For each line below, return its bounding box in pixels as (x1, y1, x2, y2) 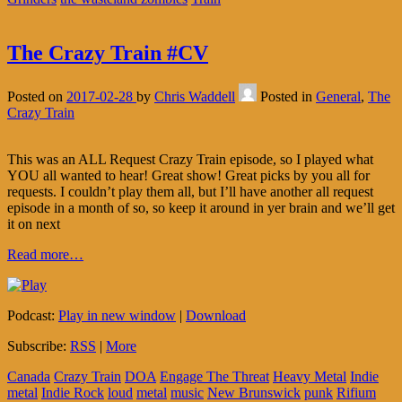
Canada (7, 368, 50, 384)
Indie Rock (41, 384, 104, 400)
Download (186, 307, 246, 323)
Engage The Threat (160, 368, 269, 384)
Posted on (7, 88, 66, 104)
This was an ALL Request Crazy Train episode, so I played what (7, 151, 373, 167)
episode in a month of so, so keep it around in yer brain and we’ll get (7, 199, 395, 215)
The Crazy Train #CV (7, 40, 208, 65)
